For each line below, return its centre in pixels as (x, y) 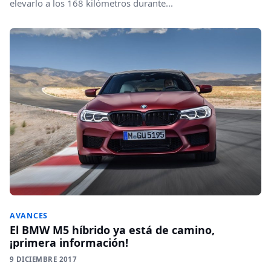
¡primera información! (69, 243)
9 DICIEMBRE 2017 (44, 260)
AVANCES (29, 216)
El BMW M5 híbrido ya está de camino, (112, 230)
